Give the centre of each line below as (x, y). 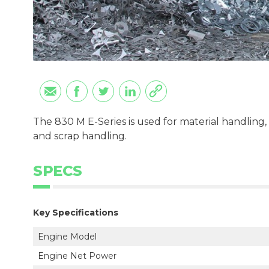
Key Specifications (76, 212)
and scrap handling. (80, 136)
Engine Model (67, 236)
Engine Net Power (77, 255)
